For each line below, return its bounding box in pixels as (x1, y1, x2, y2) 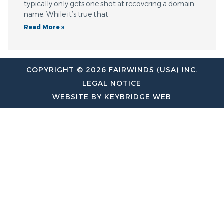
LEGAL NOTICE (82, 79, 141, 88)
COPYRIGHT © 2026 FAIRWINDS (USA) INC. (26, 65, 198, 75)
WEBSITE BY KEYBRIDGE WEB (52, 92, 171, 102)
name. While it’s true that (24, 10, 108, 19)
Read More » (24, 23, 64, 31)
